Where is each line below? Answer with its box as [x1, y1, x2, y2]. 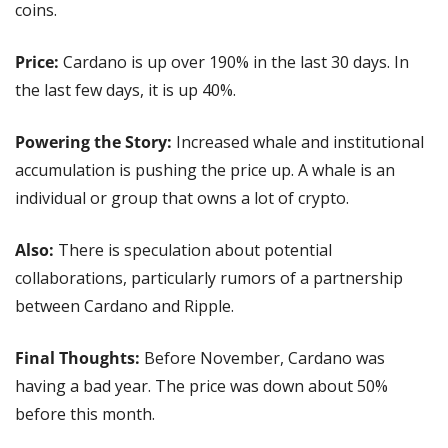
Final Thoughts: [15, 347, 140, 370]
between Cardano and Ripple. [15, 295, 234, 318]
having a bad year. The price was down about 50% [15, 375, 388, 398]
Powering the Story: [15, 131, 176, 154]
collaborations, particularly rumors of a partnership [15, 267, 403, 290]
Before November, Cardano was [140, 347, 385, 370]
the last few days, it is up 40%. [15, 79, 236, 102]
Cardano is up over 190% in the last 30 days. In [63, 51, 409, 74]
